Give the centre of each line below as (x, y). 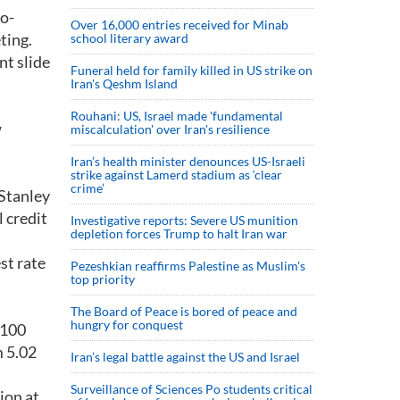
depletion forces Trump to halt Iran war (179, 233)
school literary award (129, 38)
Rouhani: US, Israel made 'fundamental (177, 116)
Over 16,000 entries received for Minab (179, 25)
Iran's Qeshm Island (124, 83)
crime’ (87, 188)
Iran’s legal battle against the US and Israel (185, 357)
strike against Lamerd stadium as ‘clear (176, 175)
